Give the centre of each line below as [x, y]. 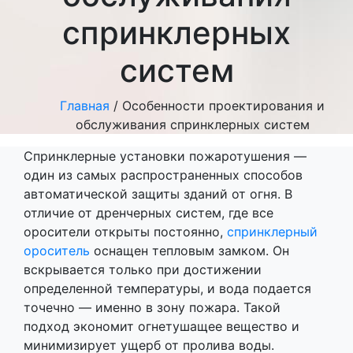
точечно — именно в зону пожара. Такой [152, 307]
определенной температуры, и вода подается [167, 288]
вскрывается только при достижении [143, 269]
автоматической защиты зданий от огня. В [158, 193]
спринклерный [272, 231]
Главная [85, 105]
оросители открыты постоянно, [125, 231]
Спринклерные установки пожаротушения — [165, 156]
